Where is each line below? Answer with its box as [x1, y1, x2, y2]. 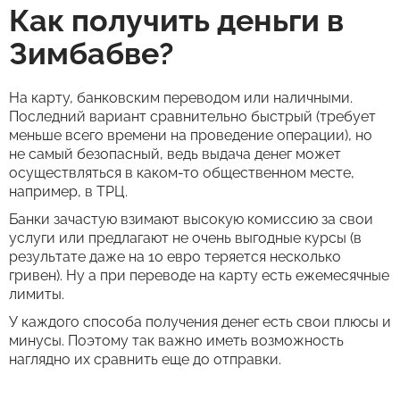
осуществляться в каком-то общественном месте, [9, 164, 354, 181]
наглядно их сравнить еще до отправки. [9, 351, 281, 368]
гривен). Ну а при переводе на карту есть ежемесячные [9, 267, 389, 284]
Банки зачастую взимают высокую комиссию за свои [9, 211, 373, 228]
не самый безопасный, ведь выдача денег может [9, 146, 341, 162]
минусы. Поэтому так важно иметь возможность [9, 332, 344, 349]
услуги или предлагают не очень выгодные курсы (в [9, 229, 362, 246]
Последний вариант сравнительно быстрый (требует [9, 108, 376, 125]
